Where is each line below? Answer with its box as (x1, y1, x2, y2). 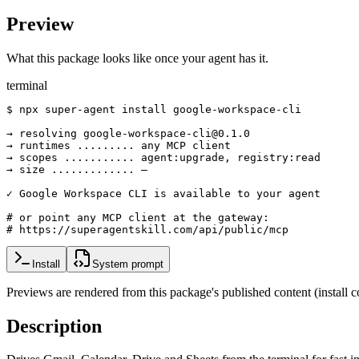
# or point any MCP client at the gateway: (6, 211, 269, 224)
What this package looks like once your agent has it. (6, 50, 268, 65)
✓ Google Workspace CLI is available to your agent (6, 187, 321, 200)
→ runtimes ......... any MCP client (6, 139, 231, 151)
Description (6, 315, 102, 337)
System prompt (92, 257, 163, 270)
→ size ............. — (6, 163, 147, 175)
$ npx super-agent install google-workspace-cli (6, 103, 301, 115)
